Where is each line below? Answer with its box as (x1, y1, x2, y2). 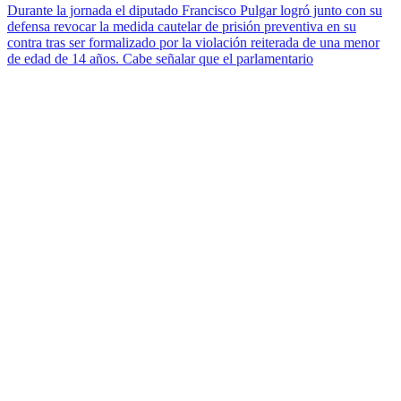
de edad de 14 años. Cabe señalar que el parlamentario (7, 50, 313, 66)
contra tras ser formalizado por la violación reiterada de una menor (7, 34, 380, 50)
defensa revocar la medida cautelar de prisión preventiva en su (7, 18, 356, 34)
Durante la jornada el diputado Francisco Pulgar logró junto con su (7, 2, 382, 18)
